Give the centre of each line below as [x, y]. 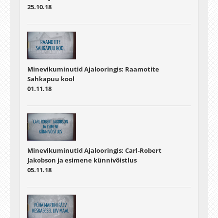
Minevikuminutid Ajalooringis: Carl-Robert [94, 150]
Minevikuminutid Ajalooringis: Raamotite [93, 69]
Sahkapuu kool [51, 79]
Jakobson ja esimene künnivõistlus [82, 160]
